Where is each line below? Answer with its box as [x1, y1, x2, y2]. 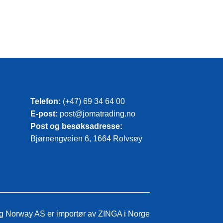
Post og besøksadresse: [30, 122, 122, 131]
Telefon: [30, 97, 61, 106]
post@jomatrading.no [60, 110, 135, 118]
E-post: [30, 110, 58, 118]
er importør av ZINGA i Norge [45, 210, 150, 219]
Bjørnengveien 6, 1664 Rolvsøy [30, 134, 142, 143]
